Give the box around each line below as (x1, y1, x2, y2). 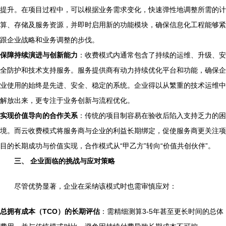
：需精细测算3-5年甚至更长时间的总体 (100, 207, 223, 215)
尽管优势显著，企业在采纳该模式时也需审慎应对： (14, 182, 177, 190)
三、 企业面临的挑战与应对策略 (14, 156, 115, 165)
